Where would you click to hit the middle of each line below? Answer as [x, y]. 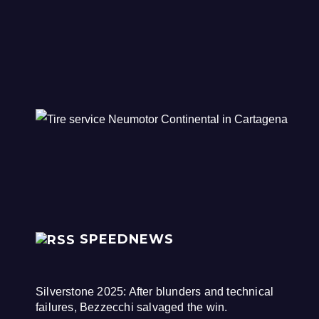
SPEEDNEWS [127, 240]
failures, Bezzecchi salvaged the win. [132, 307]
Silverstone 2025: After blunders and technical [155, 291]
